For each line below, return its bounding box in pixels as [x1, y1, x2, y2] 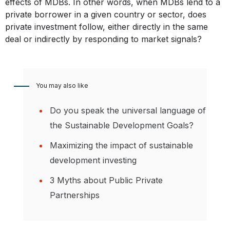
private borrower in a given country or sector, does [5, 9, 206, 20]
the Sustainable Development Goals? [50, 120, 194, 131]
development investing [50, 155, 137, 166]
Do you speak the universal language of [50, 105, 206, 116]
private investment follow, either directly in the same [5, 22, 208, 32]
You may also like [36, 82, 88, 90]
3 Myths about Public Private [50, 175, 163, 186]
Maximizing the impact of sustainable [50, 140, 193, 151]
